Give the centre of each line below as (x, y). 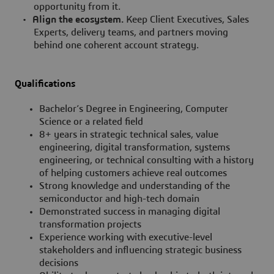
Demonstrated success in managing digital (130, 212)
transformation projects (90, 225)
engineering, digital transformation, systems (135, 148)
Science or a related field (91, 122)
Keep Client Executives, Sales (188, 19)
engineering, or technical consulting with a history (146, 161)
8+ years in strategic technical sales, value (129, 135)
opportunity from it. (77, 6)
